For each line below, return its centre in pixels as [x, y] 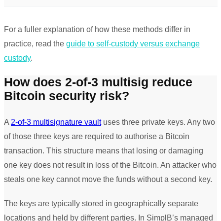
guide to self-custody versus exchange [133, 44]
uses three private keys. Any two [158, 122]
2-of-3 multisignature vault [56, 122]
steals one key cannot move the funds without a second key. [108, 179]
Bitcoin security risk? [67, 96]
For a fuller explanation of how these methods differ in [97, 30]
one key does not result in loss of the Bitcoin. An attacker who [110, 165]
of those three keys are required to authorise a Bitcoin [97, 136]
